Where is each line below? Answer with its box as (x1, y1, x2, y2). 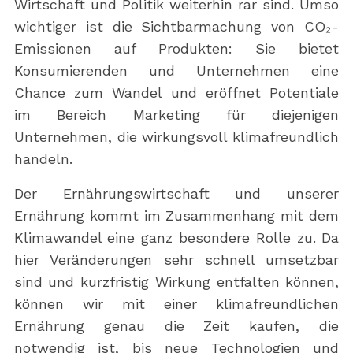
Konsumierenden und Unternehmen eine (13, 62, 340, 80)
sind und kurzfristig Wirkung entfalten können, (13, 273, 340, 291)
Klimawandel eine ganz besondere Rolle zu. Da (13, 229, 340, 247)
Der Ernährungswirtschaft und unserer (13, 185, 340, 203)
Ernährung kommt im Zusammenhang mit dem (13, 207, 340, 225)
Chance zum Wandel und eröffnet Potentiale (13, 84, 340, 102)
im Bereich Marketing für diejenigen (13, 106, 340, 124)
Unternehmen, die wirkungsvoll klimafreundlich (13, 128, 340, 146)
